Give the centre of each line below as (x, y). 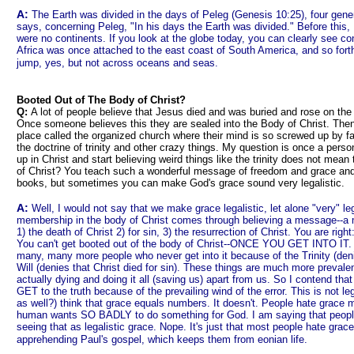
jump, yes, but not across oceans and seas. (117, 63)
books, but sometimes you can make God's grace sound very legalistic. (181, 183)
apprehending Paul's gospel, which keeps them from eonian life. (162, 339)
